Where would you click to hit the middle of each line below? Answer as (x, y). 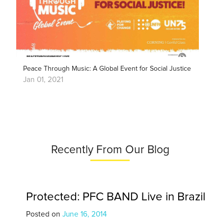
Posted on (44, 215)
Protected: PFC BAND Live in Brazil (115, 197)
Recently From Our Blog (110, 150)
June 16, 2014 (84, 215)
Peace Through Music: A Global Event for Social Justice (107, 69)
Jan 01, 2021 (43, 80)
